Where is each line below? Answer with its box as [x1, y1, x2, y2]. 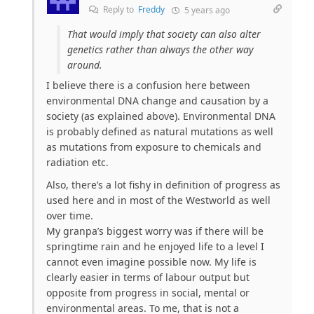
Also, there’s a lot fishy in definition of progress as [46, 177, 280, 191]
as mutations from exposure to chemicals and [46, 139, 261, 153]
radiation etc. [46, 155, 109, 169]
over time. [46, 208, 93, 222]
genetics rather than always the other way [67, 42, 254, 56]
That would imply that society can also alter [67, 27, 261, 41]
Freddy [138, 3, 165, 15]
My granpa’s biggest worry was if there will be [46, 224, 264, 238]
